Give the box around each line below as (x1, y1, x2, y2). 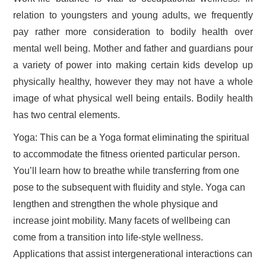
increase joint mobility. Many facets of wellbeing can (13, 216, 231, 226)
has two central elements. (13, 110, 121, 120)
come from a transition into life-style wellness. (13, 232, 204, 242)
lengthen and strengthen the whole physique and (13, 199, 218, 209)
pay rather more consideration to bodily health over (13, 27, 253, 37)
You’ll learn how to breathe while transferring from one (13, 166, 240, 176)
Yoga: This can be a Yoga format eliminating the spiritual (13, 132, 250, 142)
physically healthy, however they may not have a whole (13, 77, 253, 87)
